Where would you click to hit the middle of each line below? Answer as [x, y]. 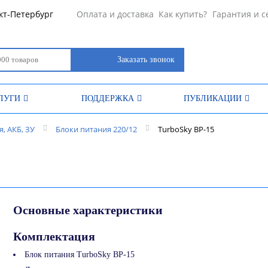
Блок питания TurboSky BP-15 [80, 255]
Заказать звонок [146, 60]
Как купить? [183, 14]
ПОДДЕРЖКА [108, 98]
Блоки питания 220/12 [96, 129]
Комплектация [54, 236]
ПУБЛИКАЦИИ [212, 98]
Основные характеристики [88, 210]
